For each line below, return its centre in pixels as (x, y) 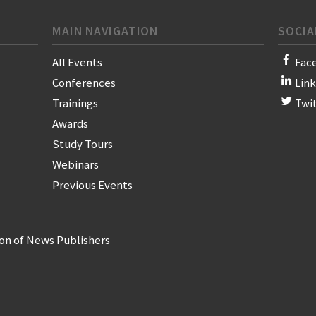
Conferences (84, 83)
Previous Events (92, 185)
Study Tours (83, 144)
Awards (70, 124)
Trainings (75, 103)
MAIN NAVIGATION (105, 31)
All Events (77, 62)
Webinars (75, 165)
